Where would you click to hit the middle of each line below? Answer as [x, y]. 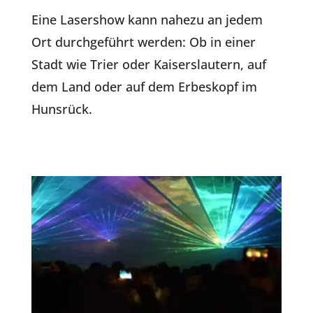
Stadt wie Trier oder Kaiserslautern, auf [148, 64]
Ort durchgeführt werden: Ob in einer [143, 42]
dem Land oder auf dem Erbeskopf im [144, 86]
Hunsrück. [61, 109]
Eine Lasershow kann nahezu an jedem [147, 19]
